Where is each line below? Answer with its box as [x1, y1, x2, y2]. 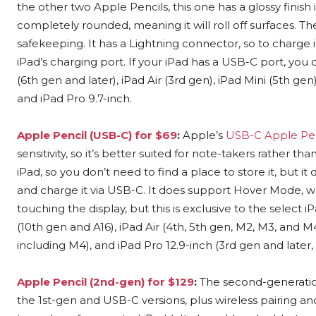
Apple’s [180, 128, 226, 142]
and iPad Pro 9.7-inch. [17, 91, 132, 105]
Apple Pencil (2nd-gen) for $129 [17, 274, 194, 288]
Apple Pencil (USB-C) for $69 [17, 128, 177, 142]
